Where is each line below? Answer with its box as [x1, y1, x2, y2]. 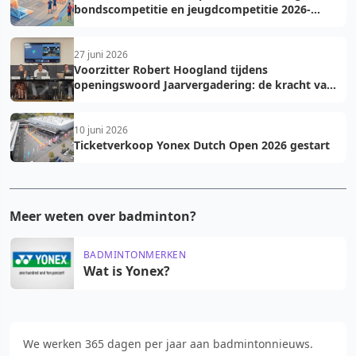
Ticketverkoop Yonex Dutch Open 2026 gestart [74, 137, 330, 153]
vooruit [74, 91, 114, 107]
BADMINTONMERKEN [83, 247, 187, 261]
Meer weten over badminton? [10, 207, 196, 225]
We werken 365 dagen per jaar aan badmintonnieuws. [23, 335, 313, 351]
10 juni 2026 [74, 122, 128, 137]
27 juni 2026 [74, 47, 128, 61]
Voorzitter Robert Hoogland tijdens [74, 61, 268, 77]
